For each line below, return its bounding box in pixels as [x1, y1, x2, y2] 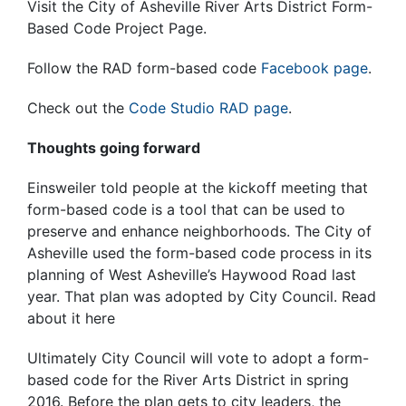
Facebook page [261, 59, 368, 78]
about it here [27, 309, 115, 328]
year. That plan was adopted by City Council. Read [27, 287, 376, 306]
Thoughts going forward [27, 139, 200, 158]
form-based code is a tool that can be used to [27, 200, 345, 219]
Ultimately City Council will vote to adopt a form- [27, 349, 369, 368]
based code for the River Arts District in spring [27, 371, 349, 390]
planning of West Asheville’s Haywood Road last [27, 266, 356, 285]
